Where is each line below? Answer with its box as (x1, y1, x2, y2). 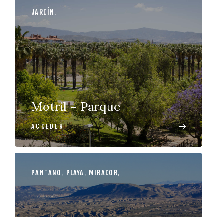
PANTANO (31, 169, 62, 177)
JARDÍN (31, 8, 55, 16)
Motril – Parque (31, 99, 121, 114)
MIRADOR (89, 169, 118, 177)
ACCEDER (31, 123, 64, 130)
